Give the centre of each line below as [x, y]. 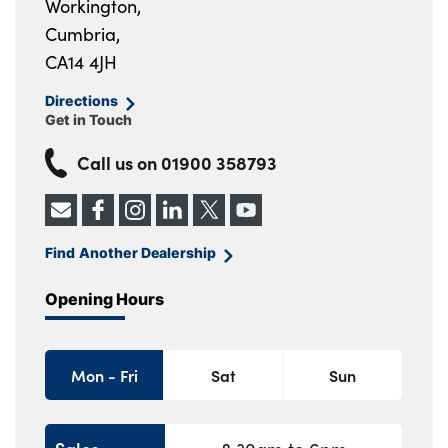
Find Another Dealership [131, 253]
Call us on [119, 163]
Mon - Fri [104, 375]
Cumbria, [82, 34]
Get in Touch [88, 120]
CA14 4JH [81, 62]
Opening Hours [104, 299]
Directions [82, 101]
